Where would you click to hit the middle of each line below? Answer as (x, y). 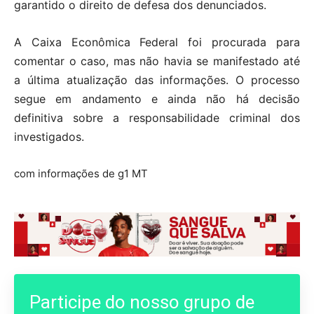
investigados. (49, 136)
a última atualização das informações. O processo (157, 80)
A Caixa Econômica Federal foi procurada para (157, 42)
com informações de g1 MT (81, 173)
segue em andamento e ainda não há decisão (157, 98)
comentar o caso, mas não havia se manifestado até (157, 61)
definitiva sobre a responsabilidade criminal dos (157, 117)
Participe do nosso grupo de (142, 302)
